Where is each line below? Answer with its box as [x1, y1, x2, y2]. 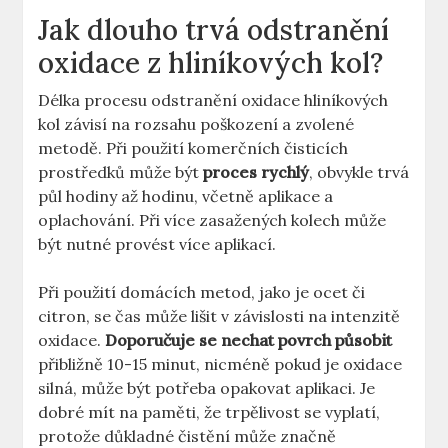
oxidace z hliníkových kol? [38, 45, 384, 82]
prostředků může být [38, 162, 204, 183]
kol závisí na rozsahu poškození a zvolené [38, 114, 355, 135]
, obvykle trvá [309, 162, 410, 183]
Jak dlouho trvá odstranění [38, 12, 390, 49]
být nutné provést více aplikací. [38, 234, 277, 255]
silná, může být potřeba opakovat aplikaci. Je [38, 378, 376, 399]
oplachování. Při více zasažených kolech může [38, 210, 387, 231]
